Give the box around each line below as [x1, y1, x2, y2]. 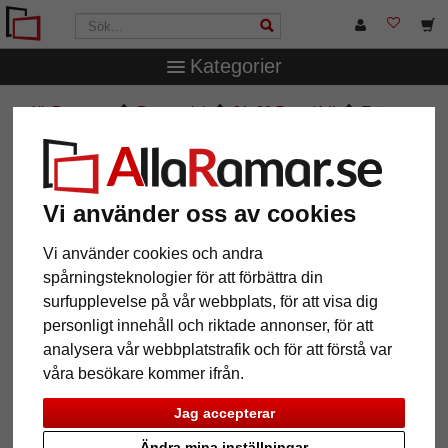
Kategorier [189, 55, 282, 77]
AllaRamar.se [29, 103, 113, 119]
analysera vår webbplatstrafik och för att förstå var [43, 340, 393, 358]
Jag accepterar [173, 405, 275, 422]
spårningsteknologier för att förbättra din [43, 268, 324, 286]
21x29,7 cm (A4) [233, 103, 338, 119]
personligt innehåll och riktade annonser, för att [43, 316, 374, 334]
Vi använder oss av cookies [43, 199, 357, 227]
